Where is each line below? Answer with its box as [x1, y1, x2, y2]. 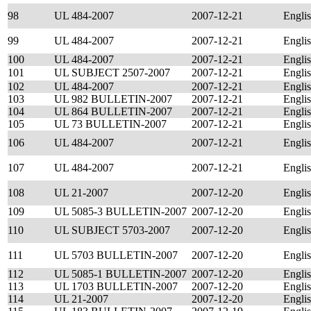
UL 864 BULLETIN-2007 [54, 106, 172, 117]
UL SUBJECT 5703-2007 [54, 224, 170, 236]
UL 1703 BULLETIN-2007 [54, 280, 178, 292]
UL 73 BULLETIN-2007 [54, 118, 167, 130]
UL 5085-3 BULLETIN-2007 [54, 205, 187, 217]
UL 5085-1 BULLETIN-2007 [54, 268, 187, 280]
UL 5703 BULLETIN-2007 [54, 249, 178, 261]
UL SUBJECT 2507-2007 [54, 67, 170, 78]
